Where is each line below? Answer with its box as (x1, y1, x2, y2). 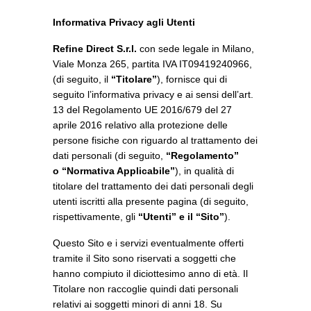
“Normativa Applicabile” (62, 165, 175, 176)
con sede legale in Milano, (137, 43, 254, 54)
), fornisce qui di (157, 74, 227, 85)
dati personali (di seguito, (53, 150, 166, 161)
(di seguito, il (53, 74, 111, 85)
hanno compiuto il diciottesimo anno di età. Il (53, 268, 248, 279)
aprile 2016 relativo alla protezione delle (53, 119, 228, 131)
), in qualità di (175, 165, 234, 176)
